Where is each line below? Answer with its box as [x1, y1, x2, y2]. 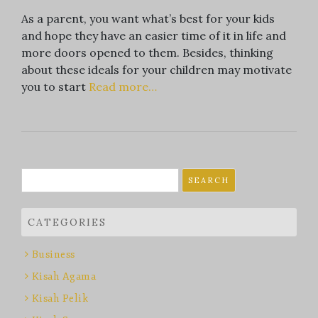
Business [31, 248, 75, 261]
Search [21, 169, 58, 184]
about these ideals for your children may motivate [21, 62, 292, 77]
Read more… [89, 79, 157, 94]
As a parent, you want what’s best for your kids [21, 11, 275, 26]
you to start [21, 79, 89, 94]
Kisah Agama [31, 270, 96, 283]
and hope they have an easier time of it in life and [21, 28, 286, 43]
